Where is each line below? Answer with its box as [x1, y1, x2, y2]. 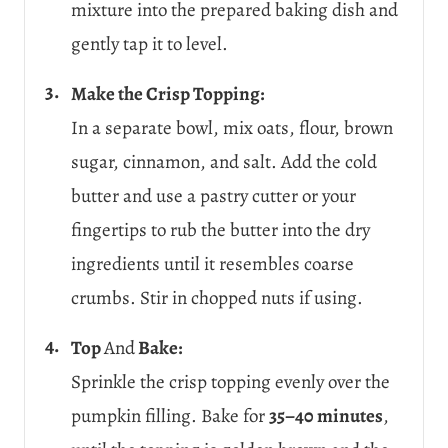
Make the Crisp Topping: [71, 80, 265, 107]
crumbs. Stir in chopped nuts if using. [71, 284, 363, 311]
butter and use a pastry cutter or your [71, 182, 356, 209]
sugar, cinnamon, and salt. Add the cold [71, 148, 377, 175]
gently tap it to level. [71, 30, 228, 57]
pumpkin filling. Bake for [71, 402, 269, 429]
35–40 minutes [269, 402, 383, 429]
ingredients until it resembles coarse [71, 250, 354, 277]
